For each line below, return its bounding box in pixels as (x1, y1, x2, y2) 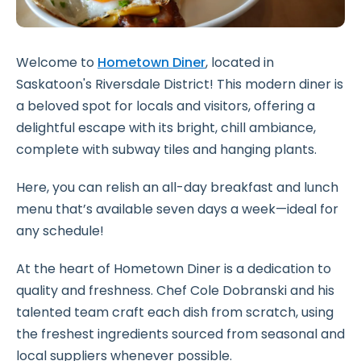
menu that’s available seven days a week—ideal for (16, 200, 338, 219)
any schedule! (16, 222, 104, 241)
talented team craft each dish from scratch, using (16, 303, 334, 322)
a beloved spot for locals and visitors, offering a (16, 97, 315, 116)
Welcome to (16, 53, 98, 73)
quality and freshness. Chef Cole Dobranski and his (16, 281, 334, 301)
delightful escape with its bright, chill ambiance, (16, 118, 316, 138)
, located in (205, 53, 274, 73)
